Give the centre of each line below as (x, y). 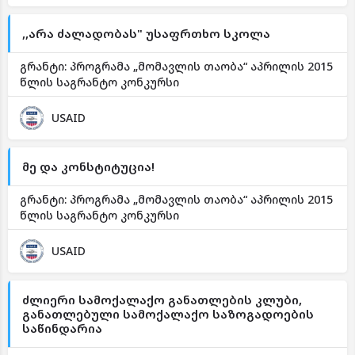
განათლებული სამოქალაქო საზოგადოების (168, 314)
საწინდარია (62, 328)
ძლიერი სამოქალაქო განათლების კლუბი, (162, 300)
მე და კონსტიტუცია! (88, 166)
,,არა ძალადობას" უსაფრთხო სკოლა (146, 33)
